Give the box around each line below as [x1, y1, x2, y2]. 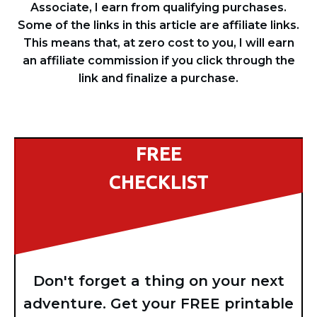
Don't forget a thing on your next [33, 272, 284, 289]
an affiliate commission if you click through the [22, 54, 295, 67]
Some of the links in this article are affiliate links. [18, 18, 299, 32]
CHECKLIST [108, 171, 209, 192]
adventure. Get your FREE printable [23, 295, 294, 312]
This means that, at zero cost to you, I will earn [23, 36, 294, 50]
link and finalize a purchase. [79, 71, 238, 85]
